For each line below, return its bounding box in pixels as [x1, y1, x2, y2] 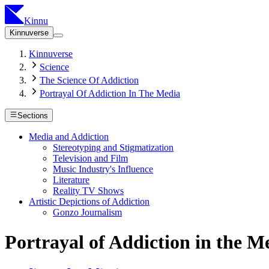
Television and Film [53, 153, 128, 164]
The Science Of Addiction [40, 75, 139, 85]
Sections [17, 111, 49, 121]
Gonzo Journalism [53, 207, 122, 218]
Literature [53, 175, 89, 186]
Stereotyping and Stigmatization [53, 142, 174, 153]
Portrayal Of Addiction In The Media [40, 88, 180, 98]
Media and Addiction [29, 131, 109, 142]
